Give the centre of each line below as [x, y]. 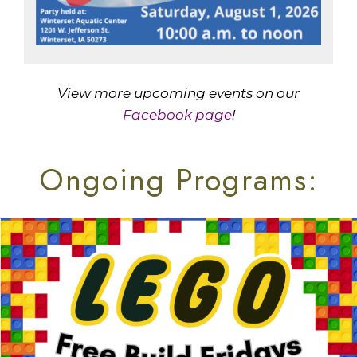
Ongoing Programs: [178, 180]
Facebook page [177, 114]
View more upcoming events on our [178, 93]
